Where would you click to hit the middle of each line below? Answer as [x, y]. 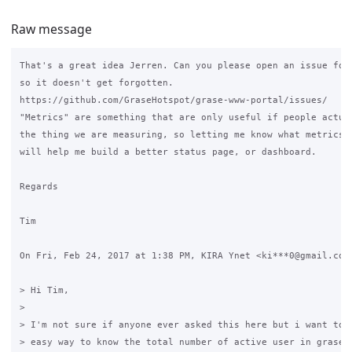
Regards [38, 187]
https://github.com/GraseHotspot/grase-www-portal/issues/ [173, 100]
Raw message [51, 29]
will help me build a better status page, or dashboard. [168, 152]
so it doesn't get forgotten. [96, 83]
